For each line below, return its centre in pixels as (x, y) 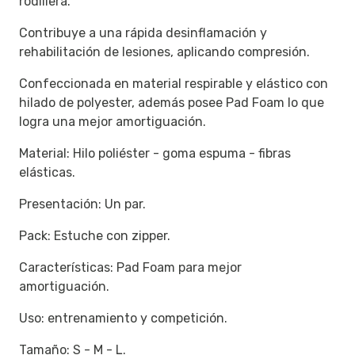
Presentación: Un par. (84, 204)
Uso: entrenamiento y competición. (125, 319)
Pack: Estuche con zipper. (96, 236)
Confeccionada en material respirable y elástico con (174, 84)
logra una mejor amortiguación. (114, 122)
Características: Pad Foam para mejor (130, 268)
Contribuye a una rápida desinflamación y (143, 33)
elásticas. (49, 173)
